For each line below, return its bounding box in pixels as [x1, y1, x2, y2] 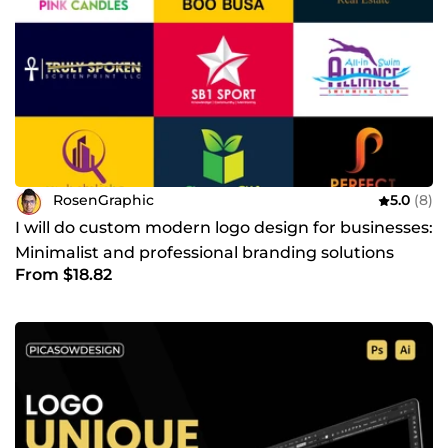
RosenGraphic [53, 191, 154, 210]
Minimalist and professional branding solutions [15, 242, 394, 262]
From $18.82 [15, 264, 112, 284]
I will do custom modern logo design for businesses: [15, 217, 433, 237]
